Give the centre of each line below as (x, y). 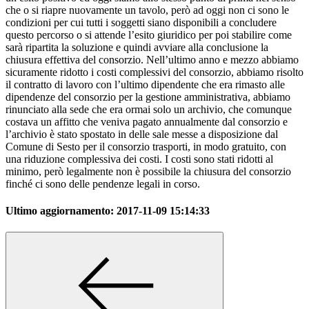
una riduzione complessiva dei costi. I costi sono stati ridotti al (139, 159)
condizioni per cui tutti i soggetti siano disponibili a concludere (141, 22)
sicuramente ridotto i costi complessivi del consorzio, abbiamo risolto (154, 72)
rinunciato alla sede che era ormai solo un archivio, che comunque (149, 109)
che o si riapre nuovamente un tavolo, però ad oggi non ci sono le (147, 10)
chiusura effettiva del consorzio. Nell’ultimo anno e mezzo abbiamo (152, 59)
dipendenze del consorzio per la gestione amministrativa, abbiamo (148, 97)
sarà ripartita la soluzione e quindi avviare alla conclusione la (137, 47)
